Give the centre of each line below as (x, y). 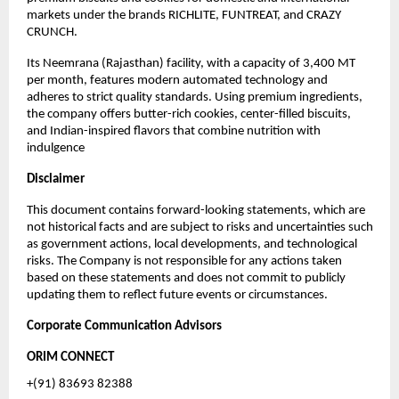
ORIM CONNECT (70, 358)
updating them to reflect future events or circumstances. (177, 296)
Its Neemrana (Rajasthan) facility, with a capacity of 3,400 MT (191, 64)
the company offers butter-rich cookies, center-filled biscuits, (189, 115)
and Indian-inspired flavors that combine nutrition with (174, 132)
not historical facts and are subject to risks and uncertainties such (200, 228)
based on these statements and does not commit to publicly (186, 279)
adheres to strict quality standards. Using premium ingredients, (195, 98)
